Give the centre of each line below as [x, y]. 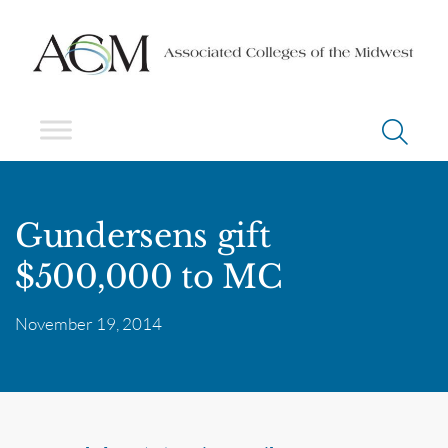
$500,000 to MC [149, 276]
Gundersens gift [143, 235]
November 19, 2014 [88, 323]
